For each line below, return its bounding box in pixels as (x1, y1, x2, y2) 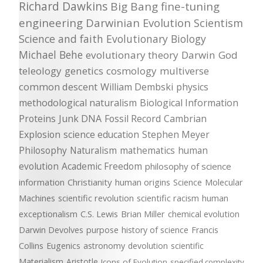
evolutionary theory (86, 48, 178, 62)
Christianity (68, 176, 112, 188)
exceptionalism (19, 208, 77, 220)
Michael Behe (19, 48, 83, 62)
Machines (19, 192, 55, 204)
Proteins (19, 112, 56, 125)
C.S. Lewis (80, 208, 118, 220)
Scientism (194, 16, 243, 30)
